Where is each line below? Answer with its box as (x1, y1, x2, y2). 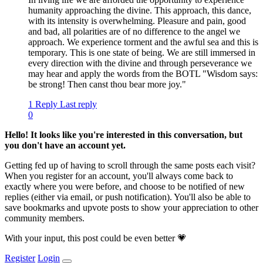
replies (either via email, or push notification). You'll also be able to (5, 192, 251, 203)
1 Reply (28, 99, 58, 110)
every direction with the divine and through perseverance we (28, 58, 252, 69)
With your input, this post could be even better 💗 (5, 233, 187, 244)
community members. (5, 213, 85, 224)
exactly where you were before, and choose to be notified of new (5, 181, 245, 192)
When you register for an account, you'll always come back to (5, 171, 233, 181)
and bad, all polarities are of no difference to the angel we (28, 26, 240, 37)
